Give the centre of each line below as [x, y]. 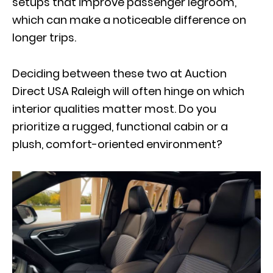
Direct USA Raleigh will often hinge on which [128, 91]
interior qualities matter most [93, 109]
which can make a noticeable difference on [129, 20]
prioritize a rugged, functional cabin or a [120, 127]
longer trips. [45, 38]
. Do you [195, 109]
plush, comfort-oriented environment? [117, 144]
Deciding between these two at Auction [119, 74]
